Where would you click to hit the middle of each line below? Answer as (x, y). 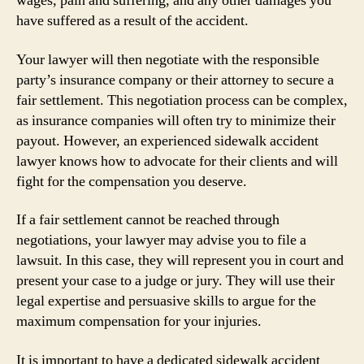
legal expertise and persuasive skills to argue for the (166, 301)
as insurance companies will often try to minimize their (176, 120)
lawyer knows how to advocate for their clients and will (177, 161)
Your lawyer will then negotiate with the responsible (168, 59)
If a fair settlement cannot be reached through (148, 220)
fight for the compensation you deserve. (132, 181)
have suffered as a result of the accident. (132, 21)
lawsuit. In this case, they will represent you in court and (180, 260)
